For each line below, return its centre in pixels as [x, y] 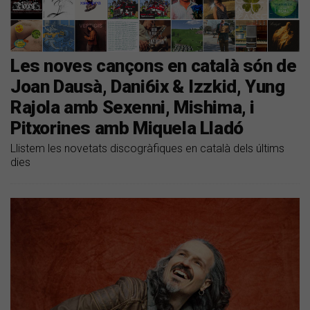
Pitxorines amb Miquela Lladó [127, 128]
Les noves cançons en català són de [154, 65]
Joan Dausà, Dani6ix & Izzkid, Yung [148, 86]
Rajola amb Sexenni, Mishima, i [133, 107]
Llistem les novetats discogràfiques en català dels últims [147, 148]
